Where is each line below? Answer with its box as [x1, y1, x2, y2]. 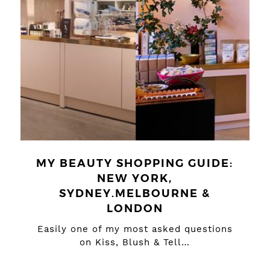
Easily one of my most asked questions [37, 224, 233, 234]
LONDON [106, 202, 163, 215]
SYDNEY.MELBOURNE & [59, 187, 211, 200]
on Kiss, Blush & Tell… [80, 237, 190, 248]
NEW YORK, [97, 172, 173, 185]
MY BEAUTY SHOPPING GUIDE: [36, 157, 234, 170]
